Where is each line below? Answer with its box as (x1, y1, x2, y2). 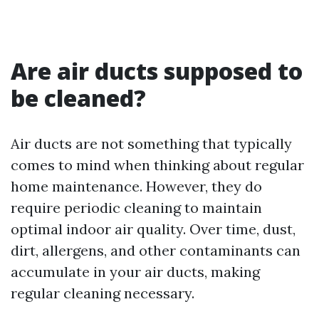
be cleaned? (11, 83, 146, 114)
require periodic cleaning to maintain (11, 199, 262, 217)
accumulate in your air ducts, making (11, 263, 260, 281)
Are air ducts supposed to (11, 56, 303, 87)
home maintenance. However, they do (11, 177, 262, 196)
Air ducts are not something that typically (11, 135, 292, 153)
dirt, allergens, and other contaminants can (11, 241, 300, 260)
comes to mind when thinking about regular (11, 156, 304, 174)
